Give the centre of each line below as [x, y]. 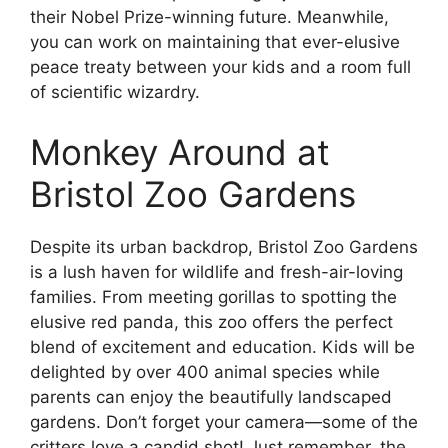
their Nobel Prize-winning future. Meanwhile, [209, 17]
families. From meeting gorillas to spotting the [213, 296]
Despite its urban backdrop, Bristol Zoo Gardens [224, 246]
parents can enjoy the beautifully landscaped [211, 396]
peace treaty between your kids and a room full [220, 67]
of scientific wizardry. [115, 92]
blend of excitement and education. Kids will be [222, 346]
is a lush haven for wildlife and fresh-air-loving [216, 271]
